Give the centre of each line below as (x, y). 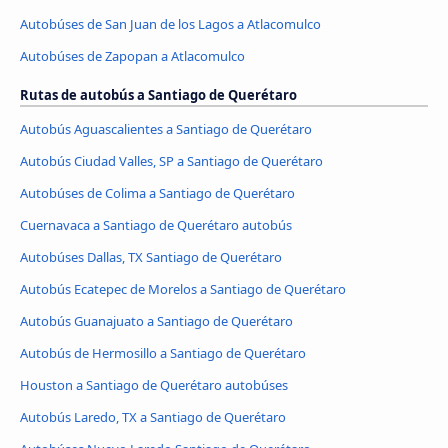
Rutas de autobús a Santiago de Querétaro (158, 95)
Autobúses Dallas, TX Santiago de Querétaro (151, 257)
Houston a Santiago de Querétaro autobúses (154, 384)
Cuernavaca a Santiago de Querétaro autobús (156, 225)
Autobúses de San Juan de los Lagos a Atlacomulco (170, 24)
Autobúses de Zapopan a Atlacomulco (132, 56)
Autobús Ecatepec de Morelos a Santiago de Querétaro (183, 289)
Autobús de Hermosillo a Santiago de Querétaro (163, 352)
